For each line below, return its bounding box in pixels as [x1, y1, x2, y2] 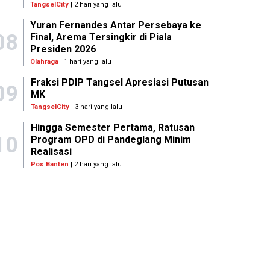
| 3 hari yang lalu [69, 103, 122, 111]
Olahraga [30, 58, 59, 66]
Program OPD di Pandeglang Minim [30, 134, 191, 146]
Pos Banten [30, 160, 69, 169]
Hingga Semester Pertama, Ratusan [30, 122, 195, 134]
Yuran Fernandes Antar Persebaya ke [30, 19, 202, 31]
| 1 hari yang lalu [58, 58, 112, 66]
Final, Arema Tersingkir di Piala [30, 31, 172, 43]
